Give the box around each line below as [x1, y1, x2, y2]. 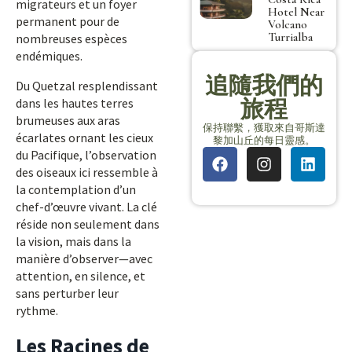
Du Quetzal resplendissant [16, 78, 158, 93]
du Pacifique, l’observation [16, 147, 156, 163]
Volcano [268, 16, 308, 31]
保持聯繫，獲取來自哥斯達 [203, 120, 325, 134]
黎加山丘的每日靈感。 [213, 133, 315, 147]
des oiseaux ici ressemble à [16, 164, 158, 180]
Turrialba [268, 29, 313, 44]
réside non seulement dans [16, 216, 159, 232]
